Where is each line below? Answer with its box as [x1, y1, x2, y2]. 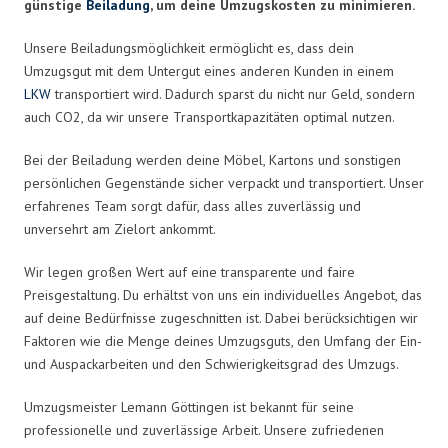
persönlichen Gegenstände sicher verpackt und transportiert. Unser [24, 173, 424, 192]
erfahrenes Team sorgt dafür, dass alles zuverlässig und [24, 196, 361, 215]
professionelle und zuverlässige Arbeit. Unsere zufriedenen [24, 420, 384, 439]
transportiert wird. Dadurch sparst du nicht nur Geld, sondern [51, 84, 415, 103]
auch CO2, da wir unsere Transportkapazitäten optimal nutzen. [24, 107, 395, 126]
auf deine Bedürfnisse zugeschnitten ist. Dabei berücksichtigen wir [24, 308, 418, 327]
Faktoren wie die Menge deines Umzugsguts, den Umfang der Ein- [24, 331, 421, 350]
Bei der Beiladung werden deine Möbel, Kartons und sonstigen [24, 150, 401, 169]
